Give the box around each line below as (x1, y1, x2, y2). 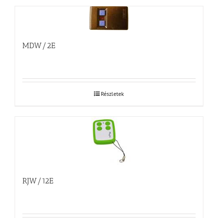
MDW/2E (22, 41, 55, 50)
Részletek (101, 90, 124, 97)
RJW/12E (22, 176, 54, 185)
